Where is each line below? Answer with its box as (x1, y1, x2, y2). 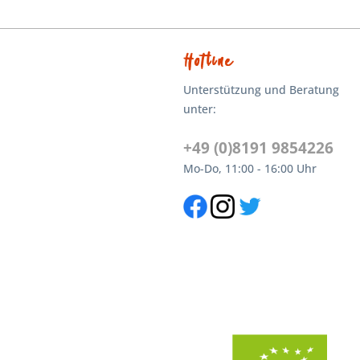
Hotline (183, 51, 234, 72)
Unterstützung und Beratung (183, 81, 340, 97)
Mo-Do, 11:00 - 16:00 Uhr (183, 160, 317, 176)
